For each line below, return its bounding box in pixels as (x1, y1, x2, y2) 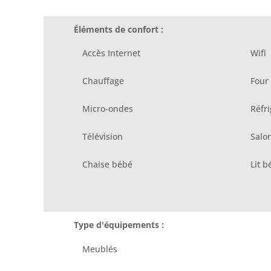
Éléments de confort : (74, 23, 163, 35)
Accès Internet (82, 47, 140, 59)
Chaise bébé (82, 158, 132, 170)
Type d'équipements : (74, 219, 164, 231)
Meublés (82, 243, 117, 255)
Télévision (82, 130, 123, 142)
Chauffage (82, 74, 124, 87)
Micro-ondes (82, 102, 133, 114)
